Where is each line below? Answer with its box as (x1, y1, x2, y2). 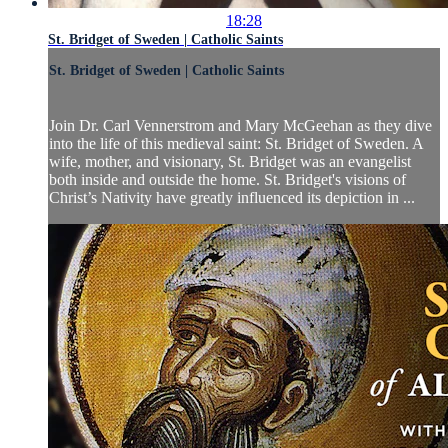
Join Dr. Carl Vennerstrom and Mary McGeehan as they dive (49, 116, 432, 134)
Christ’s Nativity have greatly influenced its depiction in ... (49, 188, 415, 206)
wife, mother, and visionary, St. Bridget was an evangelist (49, 152, 411, 170)
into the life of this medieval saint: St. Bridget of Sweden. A (49, 134, 423, 152)
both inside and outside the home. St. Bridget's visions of (49, 170, 406, 188)
